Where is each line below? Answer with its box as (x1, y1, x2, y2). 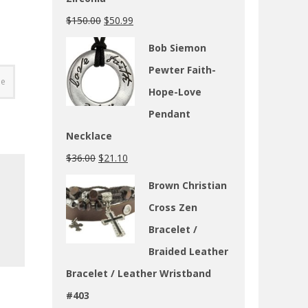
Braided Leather (148, 244, 228, 258)
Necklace (66, 129, 112, 142)
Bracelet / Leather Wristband (66, 266, 211, 280)
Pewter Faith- (148, 63, 216, 76)
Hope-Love (148, 85, 201, 98)
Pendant (148, 107, 190, 120)
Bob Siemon (148, 41, 206, 54)
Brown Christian (148, 178, 227, 192)
